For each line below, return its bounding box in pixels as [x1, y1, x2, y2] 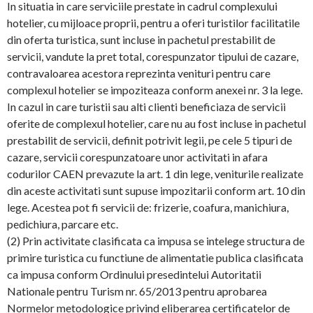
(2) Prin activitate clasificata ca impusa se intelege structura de [7, 234, 305, 247]
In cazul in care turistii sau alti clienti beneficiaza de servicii [7, 100, 286, 113]
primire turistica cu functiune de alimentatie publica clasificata [7, 251, 303, 264]
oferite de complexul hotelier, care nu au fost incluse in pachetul [7, 117, 306, 130]
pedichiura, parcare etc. [7, 217, 118, 231]
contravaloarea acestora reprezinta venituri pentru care [7, 66, 270, 80]
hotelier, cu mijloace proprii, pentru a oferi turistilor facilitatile [7, 16, 300, 29]
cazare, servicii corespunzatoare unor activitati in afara [7, 150, 268, 163]
